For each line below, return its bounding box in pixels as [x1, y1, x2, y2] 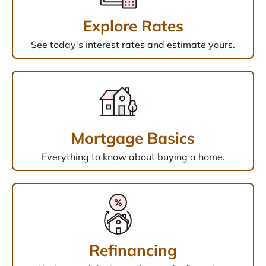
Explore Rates [83, 16, 183, 36]
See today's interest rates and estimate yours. [31, 39, 235, 51]
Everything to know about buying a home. [41, 151, 225, 163]
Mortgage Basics [71, 128, 195, 148]
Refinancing [89, 240, 177, 261]
